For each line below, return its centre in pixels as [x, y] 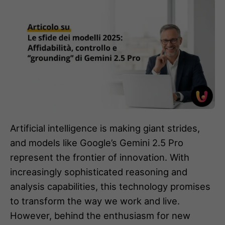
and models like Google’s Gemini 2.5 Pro [97, 143]
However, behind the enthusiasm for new [100, 216]
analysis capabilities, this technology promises [110, 187]
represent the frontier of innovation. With [100, 157]
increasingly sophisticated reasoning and [99, 172]
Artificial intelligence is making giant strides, [105, 128]
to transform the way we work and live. [95, 201]
